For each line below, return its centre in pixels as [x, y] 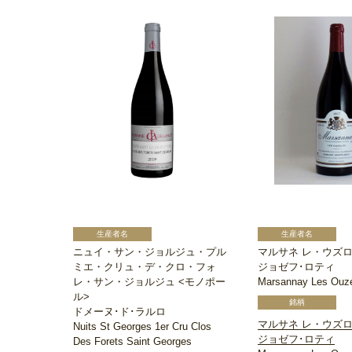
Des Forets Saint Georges [132, 342]
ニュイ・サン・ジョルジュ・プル [150, 252]
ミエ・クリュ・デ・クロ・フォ [145, 267]
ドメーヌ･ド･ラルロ [119, 312]
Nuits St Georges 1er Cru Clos [142, 327]
